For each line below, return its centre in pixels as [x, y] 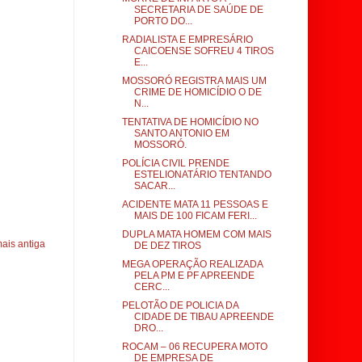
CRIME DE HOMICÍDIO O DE [198, 92]
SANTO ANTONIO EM [181, 133]
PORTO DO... [163, 21]
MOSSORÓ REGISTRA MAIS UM [194, 81]
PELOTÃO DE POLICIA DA [180, 305]
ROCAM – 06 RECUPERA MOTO [194, 347]
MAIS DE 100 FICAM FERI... [195, 216]
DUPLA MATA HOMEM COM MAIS [196, 234]
